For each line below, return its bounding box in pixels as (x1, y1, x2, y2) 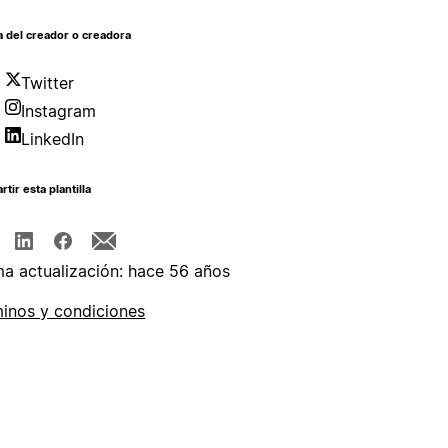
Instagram (21, 101, 97, 122)
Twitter (21, 73, 75, 94)
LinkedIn (21, 129, 85, 150)
